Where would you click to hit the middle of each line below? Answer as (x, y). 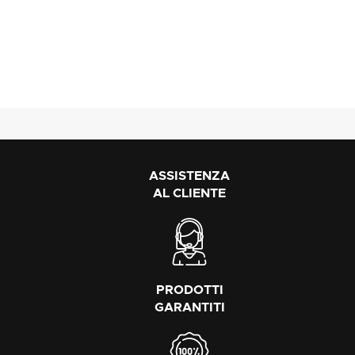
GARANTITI (189, 307)
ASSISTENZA (189, 176)
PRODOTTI (189, 290)
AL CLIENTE (189, 193)
